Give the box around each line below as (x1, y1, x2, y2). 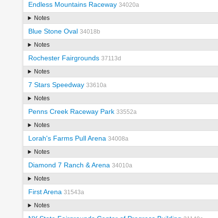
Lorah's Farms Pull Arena (28, 134, 106, 143)
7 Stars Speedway (28, 81, 84, 89)
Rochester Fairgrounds (28, 54, 99, 62)
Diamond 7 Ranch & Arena (28, 161, 110, 169)
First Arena (28, 188, 62, 196)
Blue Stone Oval (28, 27, 78, 36)
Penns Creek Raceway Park (28, 108, 114, 116)
